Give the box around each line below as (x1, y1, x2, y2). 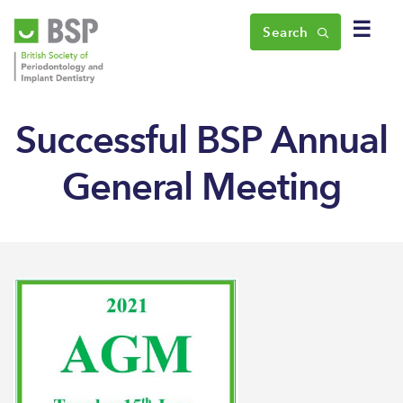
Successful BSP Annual (15, 116, 388, 162)
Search (263, 23, 312, 40)
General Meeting (61, 163, 342, 209)
